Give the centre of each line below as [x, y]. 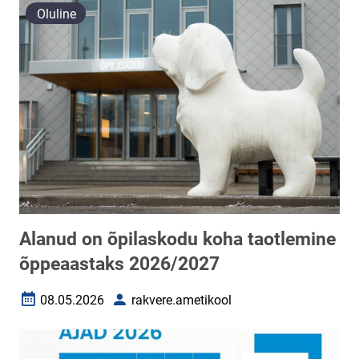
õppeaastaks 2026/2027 [119, 264]
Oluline [56, 14]
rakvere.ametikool [182, 300]
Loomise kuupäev [69, 306]
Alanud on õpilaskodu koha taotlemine [177, 239]
